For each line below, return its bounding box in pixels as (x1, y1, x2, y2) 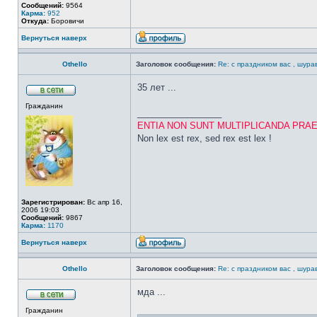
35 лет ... (137, 82, 176, 93)
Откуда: (21, 17, 49, 25)
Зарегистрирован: (21, 198, 85, 206)
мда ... (137, 287, 166, 297)
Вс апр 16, (85, 198, 122, 206)
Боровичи (49, 17, 84, 25)
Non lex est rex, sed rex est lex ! (137, 133, 272, 144)
